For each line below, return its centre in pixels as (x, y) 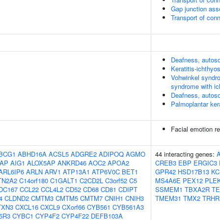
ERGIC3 (205, 163)
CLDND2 (17, 198)
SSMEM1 (169, 189)
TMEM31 (168, 198)
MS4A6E (168, 180)
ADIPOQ (111, 154)
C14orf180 (34, 180)
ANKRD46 (72, 163)
